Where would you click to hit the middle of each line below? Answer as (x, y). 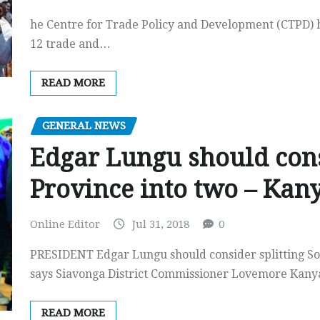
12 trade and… (70, 44)
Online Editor (65, 224)
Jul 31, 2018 (161, 224)
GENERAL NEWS (84, 126)
